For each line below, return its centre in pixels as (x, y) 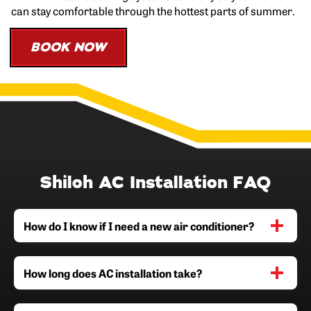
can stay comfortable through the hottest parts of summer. (153, 10)
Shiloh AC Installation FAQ (155, 182)
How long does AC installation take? (113, 272)
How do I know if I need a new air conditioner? (139, 225)
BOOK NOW (68, 48)
